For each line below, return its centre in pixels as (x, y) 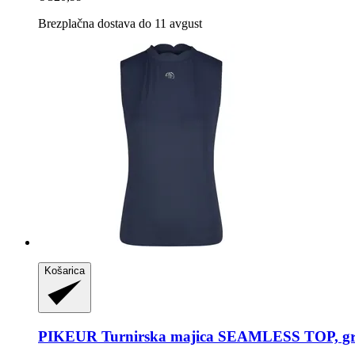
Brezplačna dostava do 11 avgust (120, 24)
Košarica (65, 271)
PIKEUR (68, 336)
